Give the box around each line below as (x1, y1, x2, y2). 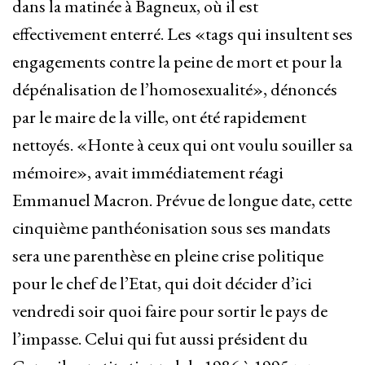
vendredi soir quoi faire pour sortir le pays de (12, 299, 328, 323)
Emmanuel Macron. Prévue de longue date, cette (12, 188, 352, 213)
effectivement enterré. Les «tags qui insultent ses (12, 22, 353, 46)
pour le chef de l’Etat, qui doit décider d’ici (12, 271, 312, 296)
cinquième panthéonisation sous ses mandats (12, 216, 331, 240)
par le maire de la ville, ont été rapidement (12, 105, 306, 130)
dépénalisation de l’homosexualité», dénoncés (12, 77, 337, 102)
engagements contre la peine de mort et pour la (12, 50, 342, 74)
